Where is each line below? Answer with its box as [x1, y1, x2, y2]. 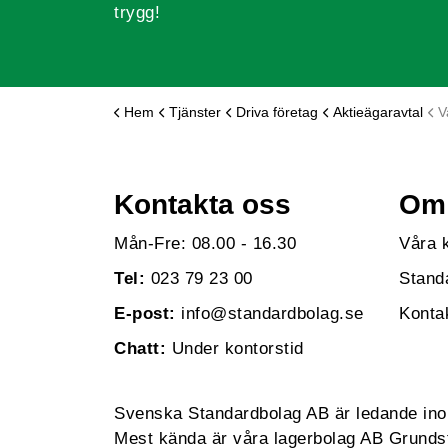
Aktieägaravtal [333, 103, 423, 120]
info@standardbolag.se [181, 303, 364, 323]
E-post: [114, 303, 176, 323]
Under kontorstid [166, 338, 304, 358]
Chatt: [114, 338, 166, 358]
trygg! [114, 3, 160, 23]
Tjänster [169, 103, 221, 120]
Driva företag [236, 103, 318, 120]
